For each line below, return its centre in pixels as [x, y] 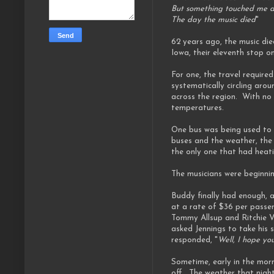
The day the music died [213, 20]
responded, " [194, 240]
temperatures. [198, 108]
